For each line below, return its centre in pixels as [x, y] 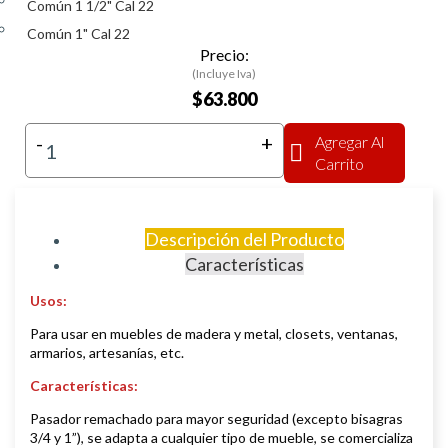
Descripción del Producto [244, 239]
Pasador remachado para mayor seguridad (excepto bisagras [216, 419]
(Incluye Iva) [224, 74]
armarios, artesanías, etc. [108, 353]
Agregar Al [349, 142]
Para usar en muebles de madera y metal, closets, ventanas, [214, 334]
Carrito [339, 164]
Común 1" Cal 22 [78, 34]
